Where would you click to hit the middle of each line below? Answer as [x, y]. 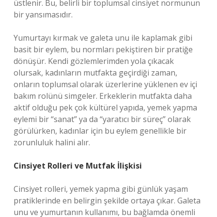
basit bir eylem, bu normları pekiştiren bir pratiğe [103, 49]
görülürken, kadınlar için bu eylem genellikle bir [100, 131]
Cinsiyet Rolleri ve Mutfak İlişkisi [78, 166]
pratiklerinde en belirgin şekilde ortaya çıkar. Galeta [107, 201]
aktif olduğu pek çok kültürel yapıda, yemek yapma [105, 108]
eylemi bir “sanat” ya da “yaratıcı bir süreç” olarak [102, 119]
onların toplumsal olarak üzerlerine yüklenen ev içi [105, 84]
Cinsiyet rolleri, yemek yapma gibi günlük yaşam [101, 189]
